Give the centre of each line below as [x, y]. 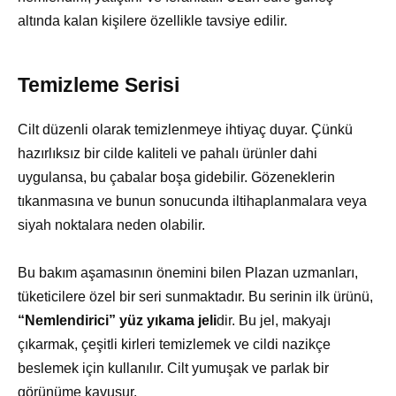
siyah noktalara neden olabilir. [111, 225]
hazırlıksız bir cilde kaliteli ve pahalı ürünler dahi [168, 154]
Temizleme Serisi [99, 85]
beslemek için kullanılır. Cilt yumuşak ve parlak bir [173, 369]
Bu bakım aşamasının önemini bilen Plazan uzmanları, [188, 273]
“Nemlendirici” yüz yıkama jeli [117, 321]
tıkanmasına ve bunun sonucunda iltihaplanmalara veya [192, 202]
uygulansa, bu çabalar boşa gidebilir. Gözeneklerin [176, 178]
